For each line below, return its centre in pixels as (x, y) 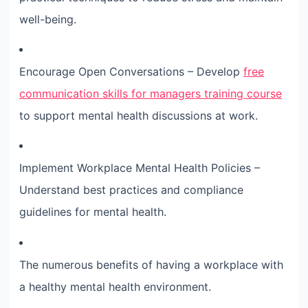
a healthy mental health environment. (115, 286)
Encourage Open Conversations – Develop (131, 71)
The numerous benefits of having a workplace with (151, 264)
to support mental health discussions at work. (139, 115)
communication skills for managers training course (151, 93)
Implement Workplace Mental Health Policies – (140, 168)
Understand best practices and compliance (131, 190)
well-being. (48, 19)
